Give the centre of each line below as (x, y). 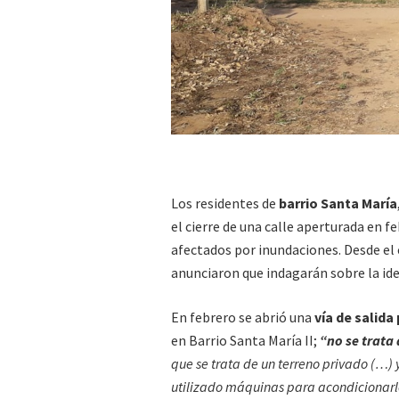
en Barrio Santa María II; (245, 340)
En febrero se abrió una (241, 317)
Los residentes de (224, 203)
